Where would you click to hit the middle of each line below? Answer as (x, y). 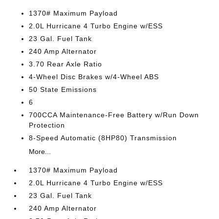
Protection (47, 125)
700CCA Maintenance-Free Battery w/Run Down (114, 115)
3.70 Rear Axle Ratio (66, 64)
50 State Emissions (63, 89)
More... (40, 152)
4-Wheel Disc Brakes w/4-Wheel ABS (94, 77)
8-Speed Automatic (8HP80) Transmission (103, 138)
